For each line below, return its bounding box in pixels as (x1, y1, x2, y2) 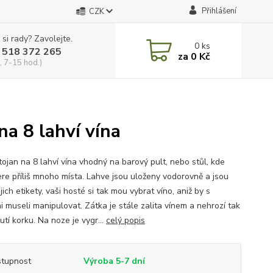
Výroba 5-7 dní (83, 255, 145, 267)
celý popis (105, 214, 145, 226)
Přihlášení (201, 5, 236, 16)
